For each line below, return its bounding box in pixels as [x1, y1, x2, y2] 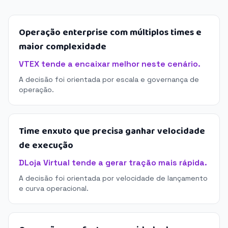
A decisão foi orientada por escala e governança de [19, 75, 199, 84]
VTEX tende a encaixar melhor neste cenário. [19, 59, 201, 69]
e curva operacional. [19, 184, 89, 193]
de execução [19, 138, 73, 153]
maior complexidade [19, 40, 106, 54]
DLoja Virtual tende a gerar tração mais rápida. [19, 157, 207, 168]
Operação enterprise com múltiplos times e [19, 25, 202, 40]
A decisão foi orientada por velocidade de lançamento [19, 174, 208, 183]
